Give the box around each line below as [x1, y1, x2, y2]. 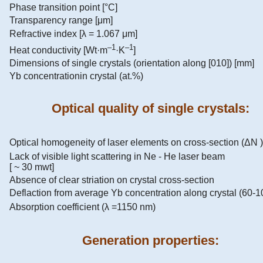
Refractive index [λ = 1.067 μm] [9, 28, 137, 39]
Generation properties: [82, 233, 219, 248]
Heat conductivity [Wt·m [9, 45, 107, 56]
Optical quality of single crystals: [52, 101, 249, 116]
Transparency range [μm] [9, 15, 113, 25]
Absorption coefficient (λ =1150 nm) [9, 201, 156, 212]
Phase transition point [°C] [9, 2, 117, 12]
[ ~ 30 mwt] [9, 161, 54, 172]
